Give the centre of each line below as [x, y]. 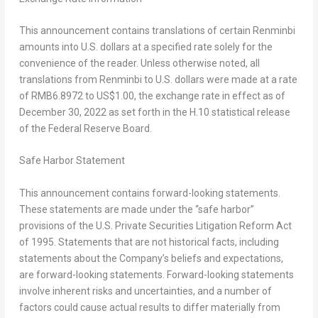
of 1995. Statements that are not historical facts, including [149, 242]
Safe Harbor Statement [72, 161]
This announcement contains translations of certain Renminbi [157, 31]
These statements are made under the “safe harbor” [136, 209]
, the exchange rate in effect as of [209, 96]
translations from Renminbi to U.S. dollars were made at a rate [158, 80]
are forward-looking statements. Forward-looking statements [156, 274]
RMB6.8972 [57, 96]
